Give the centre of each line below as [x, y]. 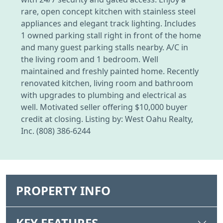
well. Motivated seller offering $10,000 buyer [104, 107]
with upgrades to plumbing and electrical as [104, 95]
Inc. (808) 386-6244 [56, 131]
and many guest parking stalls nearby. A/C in [105, 47]
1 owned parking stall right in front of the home [111, 35]
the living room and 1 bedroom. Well [90, 59]
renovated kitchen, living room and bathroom [107, 83]
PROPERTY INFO [63, 190]
